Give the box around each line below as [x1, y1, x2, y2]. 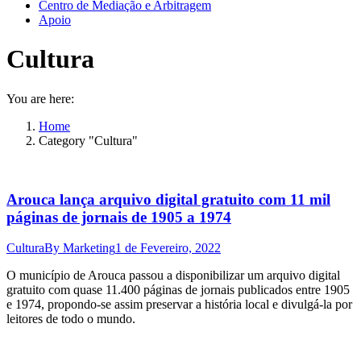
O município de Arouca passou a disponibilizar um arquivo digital [6, 268, 340, 283]
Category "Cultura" [39, 133, 138, 147]
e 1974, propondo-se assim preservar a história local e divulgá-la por [6, 297, 352, 312]
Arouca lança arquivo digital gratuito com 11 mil [6, 190, 330, 208]
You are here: [6, 91, 74, 106]
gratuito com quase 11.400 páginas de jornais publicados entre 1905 [6, 283, 350, 297]
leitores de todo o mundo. [6, 312, 135, 326]
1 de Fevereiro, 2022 [115, 241, 221, 255]
